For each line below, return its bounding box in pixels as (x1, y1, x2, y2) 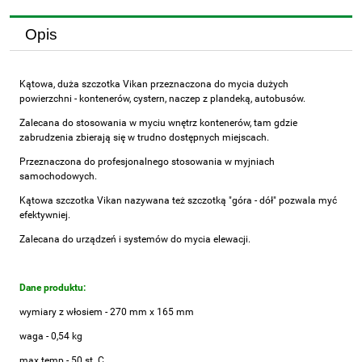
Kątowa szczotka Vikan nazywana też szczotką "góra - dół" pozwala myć (19, 195, 337, 207)
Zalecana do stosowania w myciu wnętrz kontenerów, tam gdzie (19, 117, 297, 129)
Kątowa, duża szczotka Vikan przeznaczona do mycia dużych (19, 78, 288, 90)
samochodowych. (19, 170, 97, 183)
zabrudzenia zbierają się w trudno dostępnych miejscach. (19, 132, 269, 144)
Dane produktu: (19, 282, 86, 294)
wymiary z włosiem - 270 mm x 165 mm (19, 306, 194, 318)
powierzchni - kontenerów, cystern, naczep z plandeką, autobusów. (19, 93, 305, 105)
